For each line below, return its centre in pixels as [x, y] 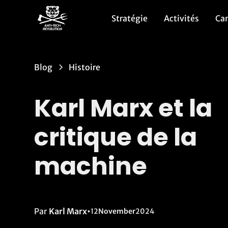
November [117, 211]
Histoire [85, 67]
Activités [181, 18]
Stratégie [129, 18]
